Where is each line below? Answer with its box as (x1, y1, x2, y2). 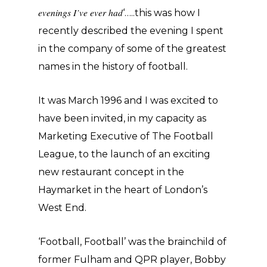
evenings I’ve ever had (38, 6, 123, 18)
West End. (38, 202, 86, 213)
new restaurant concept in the (38, 166, 184, 178)
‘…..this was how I (123, 7, 200, 18)
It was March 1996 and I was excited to (38, 95, 218, 106)
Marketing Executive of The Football (38, 131, 213, 142)
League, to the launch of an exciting (38, 148, 210, 160)
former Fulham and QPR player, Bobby (38, 254, 226, 265)
